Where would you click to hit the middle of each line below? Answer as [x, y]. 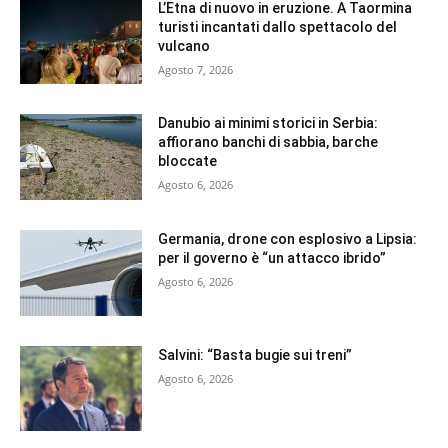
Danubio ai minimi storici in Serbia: [268, 123]
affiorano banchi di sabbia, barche [268, 142]
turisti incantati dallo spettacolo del [278, 26]
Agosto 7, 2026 [196, 69]
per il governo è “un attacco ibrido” [272, 258]
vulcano [184, 45]
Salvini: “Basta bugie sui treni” [255, 354]
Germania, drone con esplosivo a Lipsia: [288, 239]
